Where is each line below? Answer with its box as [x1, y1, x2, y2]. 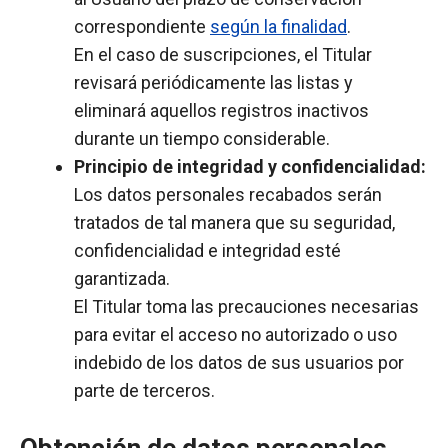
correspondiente [74, 16, 210, 37]
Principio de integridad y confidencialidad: [74, 156, 426, 177]
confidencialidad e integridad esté [74, 240, 341, 261]
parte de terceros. [74, 380, 215, 401]
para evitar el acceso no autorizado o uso [74, 324, 397, 345]
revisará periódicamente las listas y [74, 72, 353, 93]
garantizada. [74, 268, 170, 289]
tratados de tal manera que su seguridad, [74, 212, 395, 233]
